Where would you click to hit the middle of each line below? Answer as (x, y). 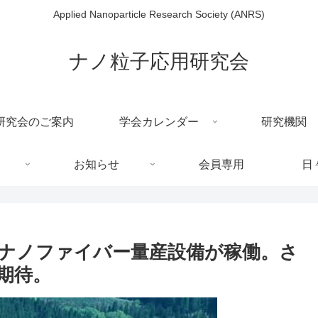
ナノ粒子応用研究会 (159, 61)
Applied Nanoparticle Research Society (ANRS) (159, 15)
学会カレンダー (159, 121)
